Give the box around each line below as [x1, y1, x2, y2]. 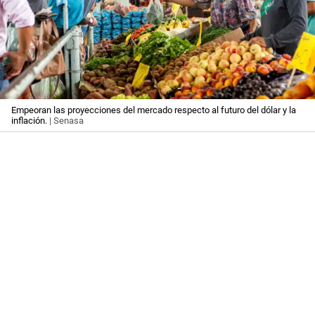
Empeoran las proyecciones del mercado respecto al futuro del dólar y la [11, 105, 296, 116]
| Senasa [49, 115, 84, 127]
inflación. [11, 115, 49, 127]
